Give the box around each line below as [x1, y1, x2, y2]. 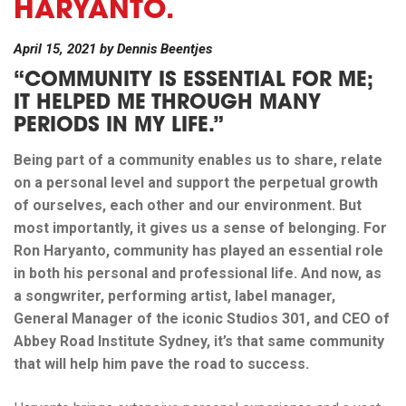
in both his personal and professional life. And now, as [14, 265, 382, 282]
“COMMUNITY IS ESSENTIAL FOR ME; [14, 72, 373, 92]
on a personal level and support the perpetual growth [14, 174, 378, 191]
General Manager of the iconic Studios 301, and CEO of [14, 310, 390, 327]
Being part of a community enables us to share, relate [14, 151, 382, 169]
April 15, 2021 [14, 41, 96, 57]
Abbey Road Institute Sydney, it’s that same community [14, 333, 384, 350]
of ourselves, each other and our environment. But [14, 197, 362, 214]
